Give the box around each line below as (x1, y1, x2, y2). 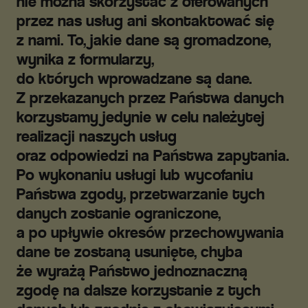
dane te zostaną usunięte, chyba (16, 242, 243, 261)
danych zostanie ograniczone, (16, 203, 221, 223)
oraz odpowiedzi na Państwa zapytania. (16, 146, 289, 165)
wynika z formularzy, (16, 49, 154, 69)
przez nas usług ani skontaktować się (16, 11, 274, 30)
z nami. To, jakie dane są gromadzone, (16, 30, 271, 49)
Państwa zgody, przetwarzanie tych (16, 184, 265, 203)
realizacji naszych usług (16, 126, 177, 146)
